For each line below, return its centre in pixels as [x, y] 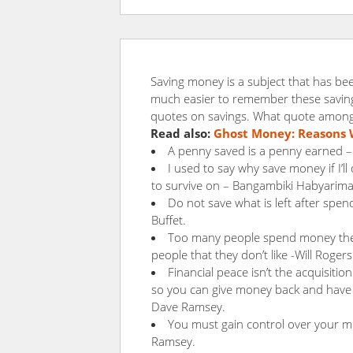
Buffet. [169, 220]
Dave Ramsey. [188, 307]
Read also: [182, 133]
